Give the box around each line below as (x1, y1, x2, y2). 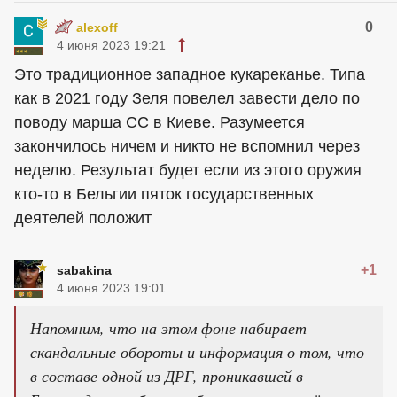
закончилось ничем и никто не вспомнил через (14, 136, 360, 155)
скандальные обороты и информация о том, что (30, 340, 364, 362)
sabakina (57, 262, 112, 277)
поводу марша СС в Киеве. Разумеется (14, 113, 305, 131)
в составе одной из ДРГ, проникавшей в (30, 364, 303, 386)
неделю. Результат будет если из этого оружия (14, 160, 362, 179)
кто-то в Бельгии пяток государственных (14, 184, 314, 203)
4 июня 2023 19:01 (57, 280, 166, 295)
